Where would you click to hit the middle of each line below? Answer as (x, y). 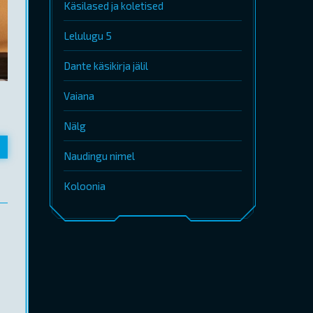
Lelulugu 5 (88, 36)
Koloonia (85, 186)
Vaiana (79, 96)
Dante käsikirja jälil (106, 66)
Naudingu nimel (99, 156)
